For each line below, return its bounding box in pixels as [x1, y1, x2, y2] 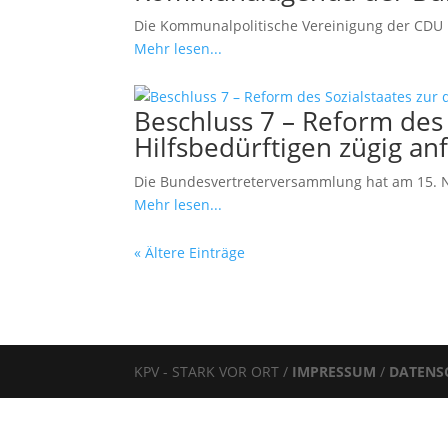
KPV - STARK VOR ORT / [134, 361, 293, 381]
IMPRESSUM [292, 361, 381, 381]
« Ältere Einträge [134, 242, 246, 262]
